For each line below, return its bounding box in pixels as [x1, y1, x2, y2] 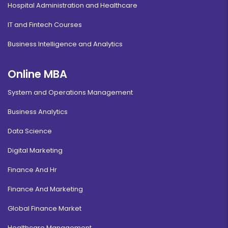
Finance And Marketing [8, 184, 83, 194]
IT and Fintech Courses [8, 20, 82, 30]
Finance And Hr [8, 165, 57, 175]
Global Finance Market [8, 204, 81, 214]
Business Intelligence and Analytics [8, 39, 123, 49]
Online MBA [8, 67, 67, 82]
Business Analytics [8, 107, 68, 117]
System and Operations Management [8, 88, 133, 98]
